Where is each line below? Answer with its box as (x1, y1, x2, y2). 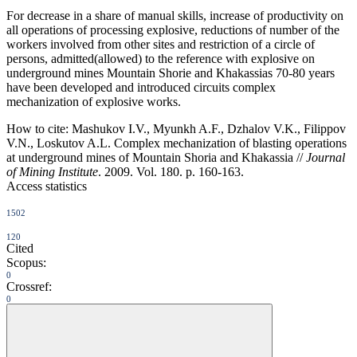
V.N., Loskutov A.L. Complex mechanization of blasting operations (6, 135, 347, 150)
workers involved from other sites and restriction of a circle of (6, 37, 315, 51)
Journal (306, 150, 345, 164)
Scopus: (6, 255, 46, 269)
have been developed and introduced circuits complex (6, 80, 276, 94)
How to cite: (6, 121, 69, 135)
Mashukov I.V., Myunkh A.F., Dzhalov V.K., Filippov (69, 121, 346, 135)
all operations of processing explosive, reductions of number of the (6, 22, 339, 37)
